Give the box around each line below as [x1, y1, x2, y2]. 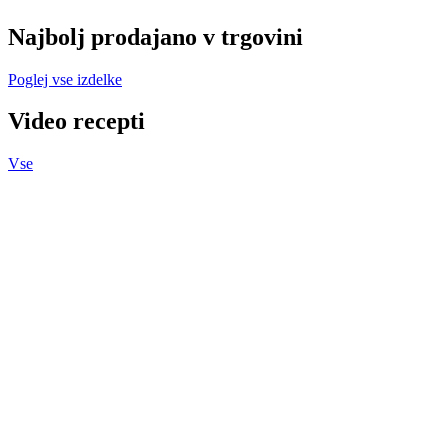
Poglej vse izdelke [8, 70, 122, 88]
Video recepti [8, 108, 145, 135]
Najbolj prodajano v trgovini [8, 23, 303, 50]
